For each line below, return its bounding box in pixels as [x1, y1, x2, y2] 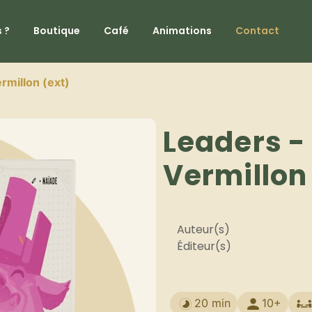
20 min [194, 295, 231, 310]
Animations [152, 24, 212, 38]
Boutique [33, 24, 80, 38]
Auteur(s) [177, 221, 230, 238]
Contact [235, 24, 279, 38]
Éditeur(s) [177, 238, 231, 255]
